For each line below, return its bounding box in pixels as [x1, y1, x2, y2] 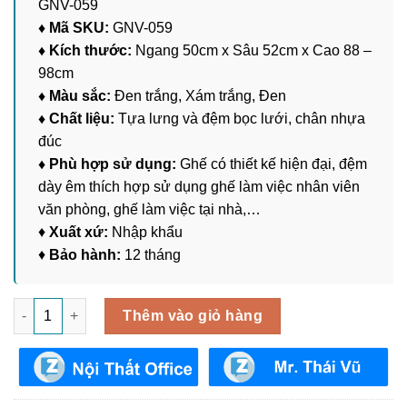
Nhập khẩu [108, 223, 183, 240]
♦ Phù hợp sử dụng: [38, 155, 176, 172]
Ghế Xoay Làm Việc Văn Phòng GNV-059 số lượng [13, 299, 322, 314]
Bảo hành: [45, 246, 121, 263]
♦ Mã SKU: [38, 19, 109, 35]
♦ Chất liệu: [38, 110, 118, 126]
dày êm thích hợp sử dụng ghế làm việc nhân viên [38, 178, 360, 194]
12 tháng [121, 246, 181, 263]
